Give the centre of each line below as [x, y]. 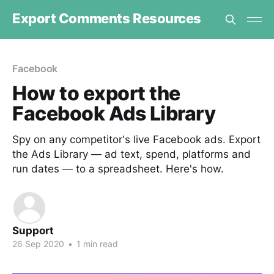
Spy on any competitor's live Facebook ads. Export [136, 139]
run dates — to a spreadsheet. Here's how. [118, 169]
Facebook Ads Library [114, 113]
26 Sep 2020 [38, 244]
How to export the [96, 93]
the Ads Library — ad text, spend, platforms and [131, 154]
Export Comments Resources [107, 18]
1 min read [96, 244]
